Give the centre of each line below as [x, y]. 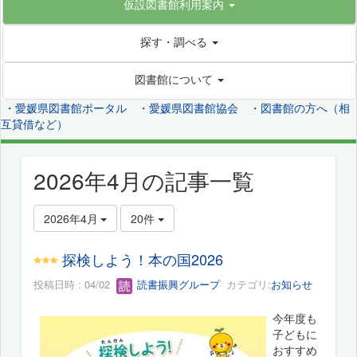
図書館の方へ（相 [305, 107]
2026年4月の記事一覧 [144, 180]
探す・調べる [174, 41]
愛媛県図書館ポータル [71, 107]
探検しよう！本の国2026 [143, 259]
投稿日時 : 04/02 [75, 284]
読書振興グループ [177, 284]
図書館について [174, 78]
